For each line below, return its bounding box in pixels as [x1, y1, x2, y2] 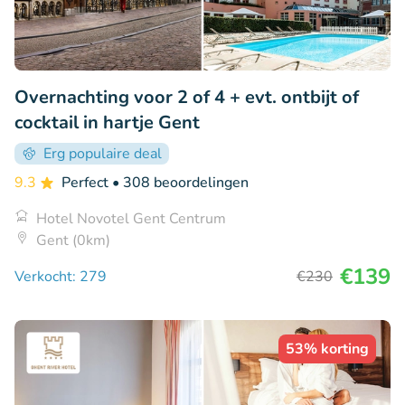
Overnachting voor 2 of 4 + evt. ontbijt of [14, 84, 359, 109]
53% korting [286, 338, 369, 359]
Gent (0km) [36, 230, 110, 250]
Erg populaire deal [43, 143, 162, 164]
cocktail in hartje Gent [14, 109, 200, 135]
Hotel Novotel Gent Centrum [36, 208, 226, 229]
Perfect [61, 172, 112, 193]
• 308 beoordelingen [112, 172, 249, 193]
